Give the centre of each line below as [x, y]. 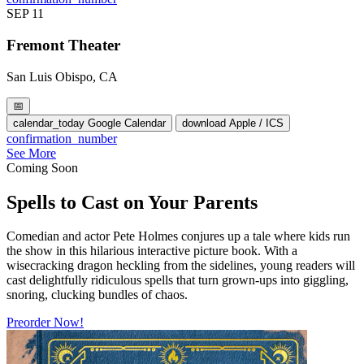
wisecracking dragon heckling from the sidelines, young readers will [181, 266]
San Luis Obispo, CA [62, 76]
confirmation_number [62, 138]
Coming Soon [42, 167]
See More [31, 153]
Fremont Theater [63, 45]
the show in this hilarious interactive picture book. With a [152, 251]
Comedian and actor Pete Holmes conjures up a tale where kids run [178, 236]
